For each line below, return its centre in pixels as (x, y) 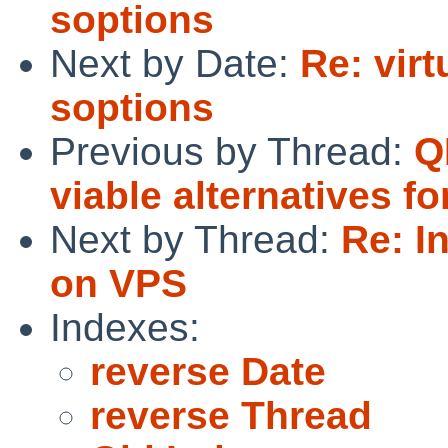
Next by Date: (175, 63)
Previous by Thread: (232, 151)
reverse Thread (231, 415)
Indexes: (125, 327)
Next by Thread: (195, 239)
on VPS (118, 283)
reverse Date (208, 371)
